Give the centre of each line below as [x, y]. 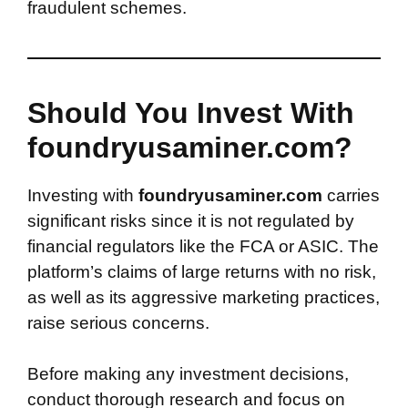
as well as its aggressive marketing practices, [204, 297]
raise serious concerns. [118, 322]
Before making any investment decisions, [188, 374]
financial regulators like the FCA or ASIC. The [203, 246]
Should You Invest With [191, 112]
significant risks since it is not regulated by [191, 220]
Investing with [83, 195]
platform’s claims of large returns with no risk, [202, 271]
